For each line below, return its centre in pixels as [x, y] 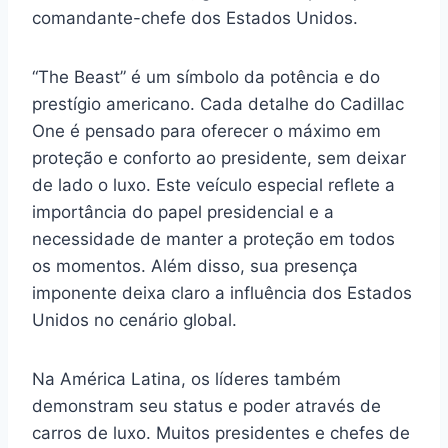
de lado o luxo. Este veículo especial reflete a [213, 185]
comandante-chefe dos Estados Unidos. [195, 18]
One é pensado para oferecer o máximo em [206, 131]
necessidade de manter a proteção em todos [213, 239]
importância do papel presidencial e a [183, 212]
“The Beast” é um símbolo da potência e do [206, 77]
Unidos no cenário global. [134, 320]
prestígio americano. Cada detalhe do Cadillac [218, 104]
